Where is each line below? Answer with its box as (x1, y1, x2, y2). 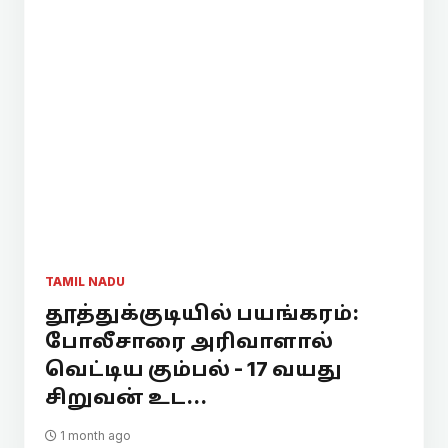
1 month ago (57, 428, 131, 443)
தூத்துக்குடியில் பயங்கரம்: (45, 301, 359, 325)
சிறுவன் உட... (45, 385, 207, 409)
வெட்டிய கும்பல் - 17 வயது (45, 357, 342, 381)
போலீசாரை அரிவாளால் (45, 329, 333, 353)
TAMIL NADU (45, 274, 125, 289)
